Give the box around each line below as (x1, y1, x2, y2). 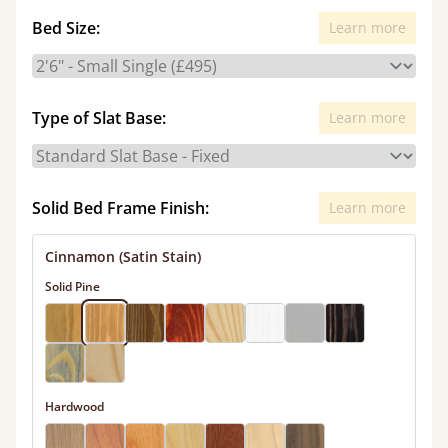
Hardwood (45, 398, 104, 415)
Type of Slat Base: (32, 107, 166, 129)
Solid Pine (45, 278, 100, 295)
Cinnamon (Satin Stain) (45, 247, 201, 266)
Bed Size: (32, 17, 100, 39)
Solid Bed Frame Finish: (32, 197, 209, 219)
